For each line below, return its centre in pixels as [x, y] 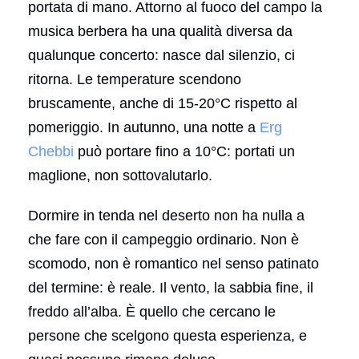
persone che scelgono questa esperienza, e [167, 335]
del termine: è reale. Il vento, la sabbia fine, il [171, 287]
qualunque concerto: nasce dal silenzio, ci [161, 55]
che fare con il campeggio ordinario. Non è [163, 239]
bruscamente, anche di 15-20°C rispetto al [163, 103]
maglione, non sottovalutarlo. [120, 175]
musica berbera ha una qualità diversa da [160, 31]
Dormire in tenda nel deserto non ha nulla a [166, 215]
